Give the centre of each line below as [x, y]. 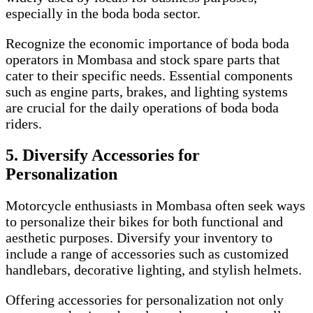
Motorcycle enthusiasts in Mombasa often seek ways [155, 205]
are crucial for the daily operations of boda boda [142, 107]
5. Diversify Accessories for [103, 155]
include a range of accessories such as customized [147, 253]
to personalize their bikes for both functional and [144, 221]
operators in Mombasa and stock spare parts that [143, 59]
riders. [24, 123]
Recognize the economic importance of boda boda [147, 43]
